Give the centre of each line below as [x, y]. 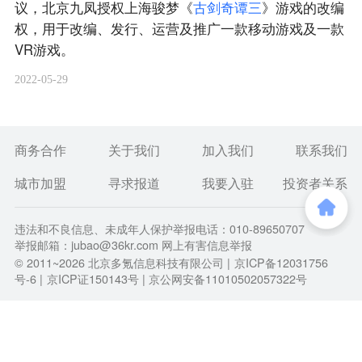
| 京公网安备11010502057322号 [224, 278]
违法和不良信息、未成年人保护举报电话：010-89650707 [159, 228]
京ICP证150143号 [93, 278]
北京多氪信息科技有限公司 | [157, 262]
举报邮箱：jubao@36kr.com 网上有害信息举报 [133, 244]
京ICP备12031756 [281, 262]
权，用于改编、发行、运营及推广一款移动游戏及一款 [179, 28]
